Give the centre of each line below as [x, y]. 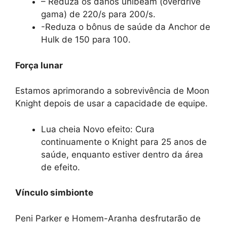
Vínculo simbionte [54, 193]
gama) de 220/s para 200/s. [98, 14]
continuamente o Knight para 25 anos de [124, 142]
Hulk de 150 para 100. [86, 40]
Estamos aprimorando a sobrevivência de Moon [112, 91]
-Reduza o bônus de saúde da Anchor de [126, 27]
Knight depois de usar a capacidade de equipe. [111, 104]
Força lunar [39, 65]
